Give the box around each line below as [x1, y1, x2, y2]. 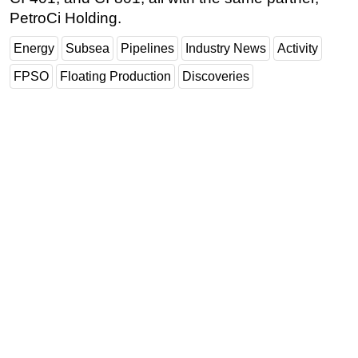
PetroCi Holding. [10, 10, 121, 27]
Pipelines [121, 42, 174, 56]
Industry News [185, 42, 266, 56]
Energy [14, 42, 54, 56]
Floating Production [60, 70, 171, 84]
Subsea [66, 42, 109, 56]
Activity [277, 42, 318, 56]
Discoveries [182, 70, 249, 84]
